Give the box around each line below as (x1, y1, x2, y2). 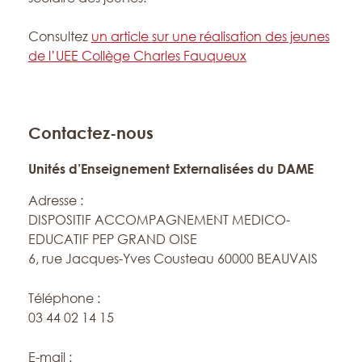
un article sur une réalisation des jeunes (90, 27, 330, 44)
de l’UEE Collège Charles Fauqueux (27, 47, 246, 64)
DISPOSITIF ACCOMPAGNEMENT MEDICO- (27, 211, 290, 228)
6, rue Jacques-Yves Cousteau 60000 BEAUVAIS (27, 250, 318, 267)
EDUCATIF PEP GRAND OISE (27, 230, 197, 247)
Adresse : (27, 192, 83, 208)
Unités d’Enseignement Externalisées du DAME (27, 160, 314, 177)
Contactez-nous (27, 122, 154, 142)
